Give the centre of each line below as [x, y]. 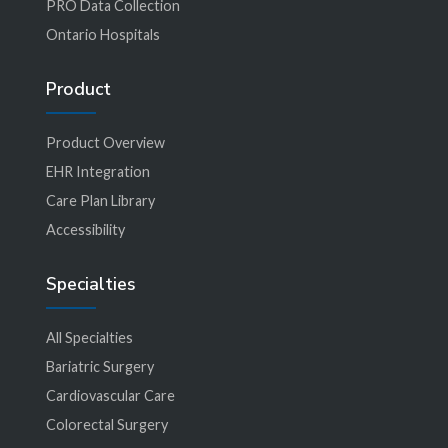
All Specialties [89, 337]
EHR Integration [97, 171]
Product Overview [105, 142]
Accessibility [85, 229]
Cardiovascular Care [110, 395]
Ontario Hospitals [102, 34]
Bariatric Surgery [99, 366]
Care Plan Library [100, 200]
